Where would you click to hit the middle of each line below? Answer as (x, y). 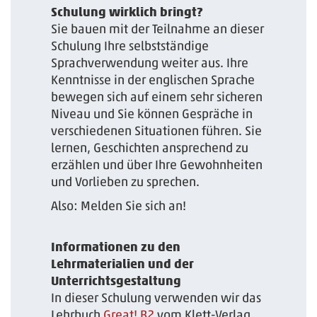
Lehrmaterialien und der (123, 263)
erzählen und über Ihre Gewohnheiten (157, 165)
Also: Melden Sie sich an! (119, 206)
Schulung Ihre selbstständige (130, 46)
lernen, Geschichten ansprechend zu (150, 148)
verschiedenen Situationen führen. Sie (157, 131)
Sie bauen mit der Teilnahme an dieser (158, 29)
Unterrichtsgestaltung (116, 280)
